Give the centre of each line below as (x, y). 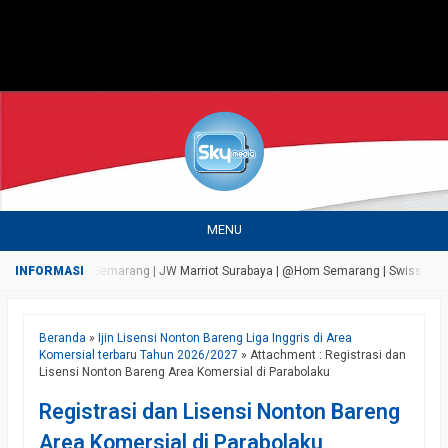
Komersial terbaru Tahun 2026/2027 (138, 355)
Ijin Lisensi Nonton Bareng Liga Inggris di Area (225, 338)
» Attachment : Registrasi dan (322, 355)
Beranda (62, 338)
